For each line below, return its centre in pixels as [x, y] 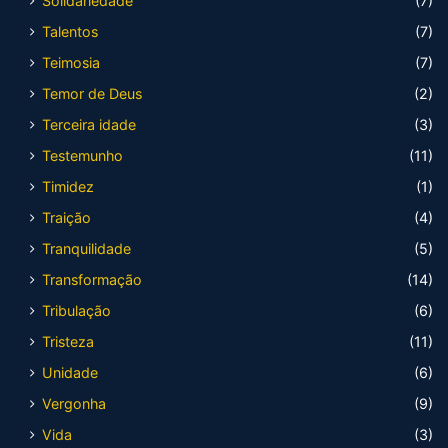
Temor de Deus [92, 93]
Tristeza [68, 341]
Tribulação [76, 310]
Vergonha [74, 403]
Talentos [70, 31]
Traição [66, 217]
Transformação [92, 279]
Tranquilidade [86, 248]
